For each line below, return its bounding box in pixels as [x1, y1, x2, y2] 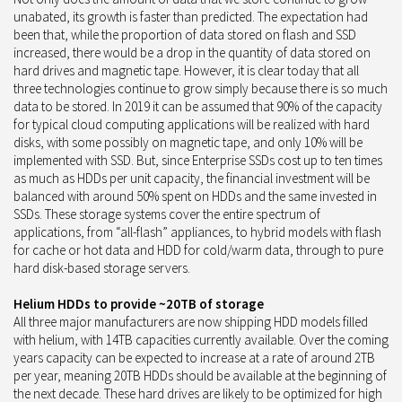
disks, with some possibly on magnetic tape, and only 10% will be [13, 133, 363, 151]
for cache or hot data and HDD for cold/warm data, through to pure [13, 240, 383, 258]
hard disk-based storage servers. [13, 258, 190, 276]
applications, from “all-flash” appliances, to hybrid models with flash [13, 223, 381, 240]
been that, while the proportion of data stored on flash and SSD [13, 25, 356, 43]
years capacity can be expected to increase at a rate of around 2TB [13, 348, 375, 366]
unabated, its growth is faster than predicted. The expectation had [13, 7, 368, 25]
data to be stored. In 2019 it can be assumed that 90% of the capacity [13, 97, 382, 115]
